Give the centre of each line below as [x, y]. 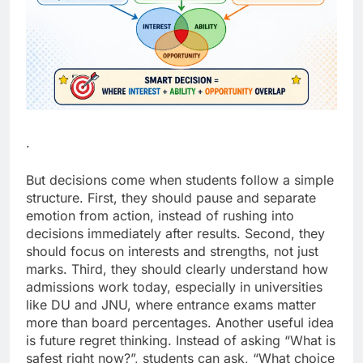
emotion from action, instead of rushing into [160, 216]
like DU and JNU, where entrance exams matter [171, 305]
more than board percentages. [119, 323]
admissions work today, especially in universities [174, 287]
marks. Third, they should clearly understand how [177, 269]
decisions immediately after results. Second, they [175, 234]
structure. [57, 198]
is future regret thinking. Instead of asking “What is [181, 341]
